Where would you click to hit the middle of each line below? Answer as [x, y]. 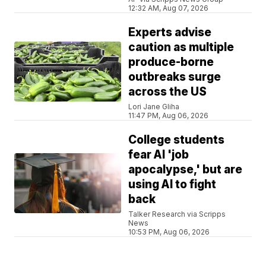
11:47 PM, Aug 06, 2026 [169, 116]
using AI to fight [172, 185]
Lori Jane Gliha [154, 107]
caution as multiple [181, 47]
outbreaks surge [175, 77]
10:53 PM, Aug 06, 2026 [169, 232]
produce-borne [171, 62]
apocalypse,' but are [186, 170]
